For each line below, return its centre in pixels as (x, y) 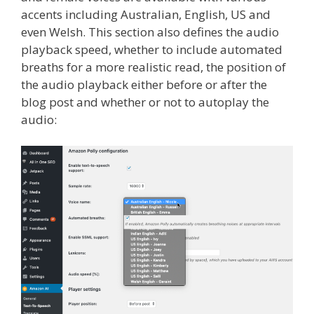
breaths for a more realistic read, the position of (153, 67)
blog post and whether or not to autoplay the (145, 102)
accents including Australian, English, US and (146, 14)
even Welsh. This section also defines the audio (150, 32)
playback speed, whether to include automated (152, 49)
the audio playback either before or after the (144, 84)
